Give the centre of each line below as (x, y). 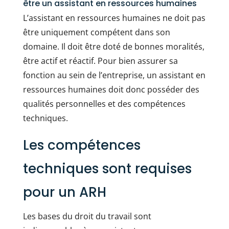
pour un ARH (64, 192)
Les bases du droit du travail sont (87, 216)
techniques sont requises (107, 169)
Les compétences (82, 145)
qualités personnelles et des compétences (104, 104)
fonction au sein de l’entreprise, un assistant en (114, 75)
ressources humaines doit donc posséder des (111, 89)
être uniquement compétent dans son (96, 32)
